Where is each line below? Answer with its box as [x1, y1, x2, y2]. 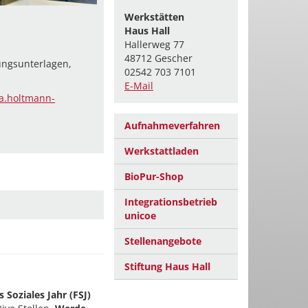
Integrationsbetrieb [124, 195, 217, 208]
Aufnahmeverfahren [124, 119, 220, 132]
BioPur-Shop [124, 170, 184, 183]
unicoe [124, 209, 156, 222]
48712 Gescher [124, 52, 192, 65]
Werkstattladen [124, 144, 199, 157]
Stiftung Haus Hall [124, 260, 210, 273]
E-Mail [124, 79, 153, 92]
